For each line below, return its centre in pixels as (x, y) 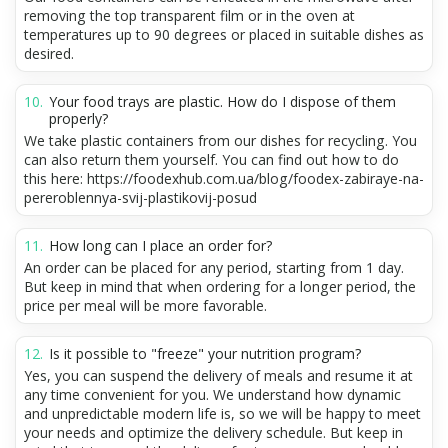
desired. (49, 53)
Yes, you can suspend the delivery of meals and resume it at (218, 375)
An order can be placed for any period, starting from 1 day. (214, 267)
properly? (78, 118)
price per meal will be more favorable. (145, 305)
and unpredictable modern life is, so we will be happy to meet (222, 413)
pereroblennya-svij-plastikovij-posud (140, 197)
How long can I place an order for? (160, 245)
